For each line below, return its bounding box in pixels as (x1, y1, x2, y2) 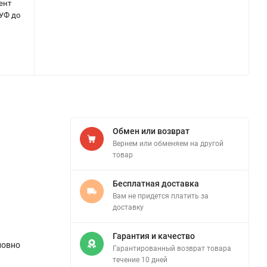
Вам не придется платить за (113, 192, 209, 200)
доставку (113, 203, 144, 212)
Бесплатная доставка (113, 179, 199, 188)
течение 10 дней (113, 256, 167, 264)
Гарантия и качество (113, 231, 195, 241)
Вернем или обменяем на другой (113, 139, 223, 148)
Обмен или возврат (113, 126, 190, 136)
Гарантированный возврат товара (113, 244, 231, 253)
